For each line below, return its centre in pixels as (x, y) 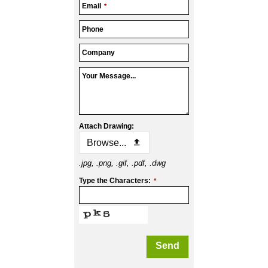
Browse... (106, 143)
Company (98, 53)
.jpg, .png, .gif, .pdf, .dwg (122, 163)
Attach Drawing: (106, 126)
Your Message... (109, 76)
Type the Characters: (115, 181)
